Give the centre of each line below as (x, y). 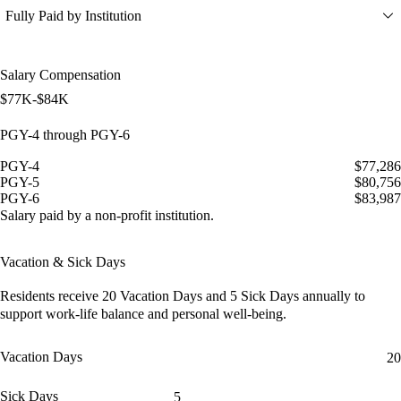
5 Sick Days (266, 295)
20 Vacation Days (154, 295)
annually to (334, 295)
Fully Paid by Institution (73, 15)
